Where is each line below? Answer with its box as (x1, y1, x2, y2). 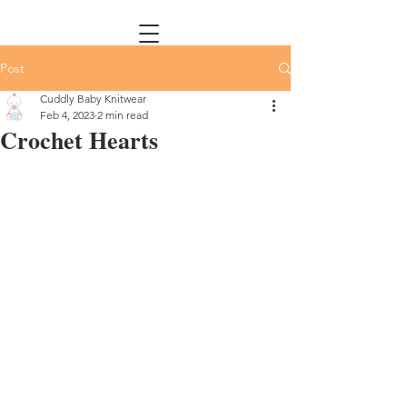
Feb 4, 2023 (40, 108, 94, 122)
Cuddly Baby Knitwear (40, 92, 146, 105)
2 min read (97, 108, 148, 122)
